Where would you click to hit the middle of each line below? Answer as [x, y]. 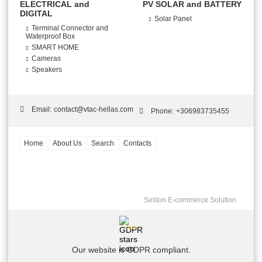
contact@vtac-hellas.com [94, 109]
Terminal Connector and [70, 28]
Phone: [162, 111]
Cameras [46, 59]
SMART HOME [55, 48]
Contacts [137, 144]
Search [103, 144]
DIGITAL [36, 14]
